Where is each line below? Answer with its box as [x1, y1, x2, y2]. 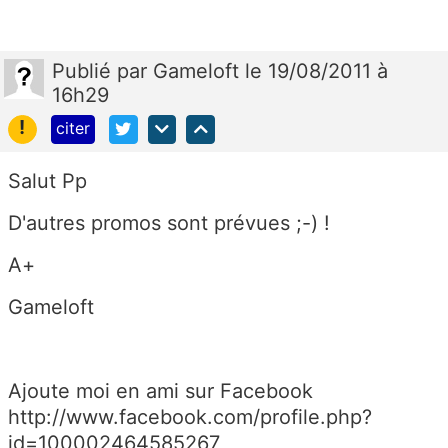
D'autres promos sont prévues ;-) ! [8, 210, 330, 235]
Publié [52, 59, 117, 84]
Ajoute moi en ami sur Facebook [8, 378, 313, 403]
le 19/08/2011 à [245, 59, 388, 84]
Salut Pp [8, 168, 87, 193]
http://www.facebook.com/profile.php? [8, 404, 372, 429]
